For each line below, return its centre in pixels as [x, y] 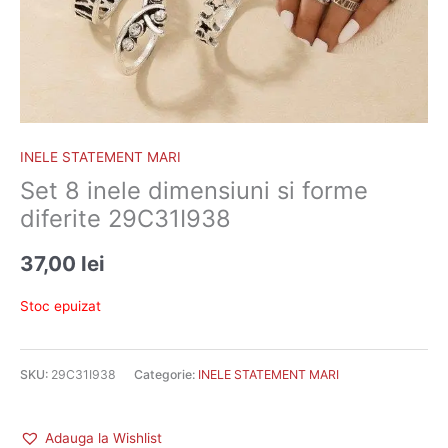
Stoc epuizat [60, 306]
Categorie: [166, 375]
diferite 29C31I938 [125, 219]
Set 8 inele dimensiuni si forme [194, 191]
